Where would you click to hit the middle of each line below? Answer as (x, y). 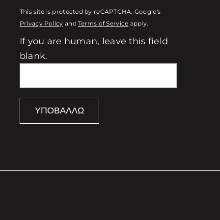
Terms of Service (103, 24)
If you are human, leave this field (94, 41)
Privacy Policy (41, 24)
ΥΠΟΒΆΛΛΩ (59, 111)
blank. (33, 56)
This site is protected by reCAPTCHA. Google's (90, 12)
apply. (138, 24)
